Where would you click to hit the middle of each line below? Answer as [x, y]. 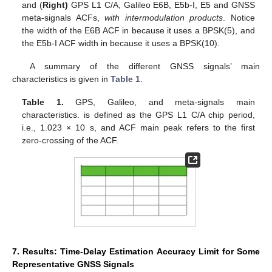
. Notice [239, 17]
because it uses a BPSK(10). [165, 43]
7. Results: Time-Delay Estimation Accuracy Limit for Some [136, 252]
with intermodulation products [164, 17]
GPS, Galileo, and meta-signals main [159, 102]
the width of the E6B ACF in [77, 30]
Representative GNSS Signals [73, 264]
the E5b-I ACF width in [66, 43]
